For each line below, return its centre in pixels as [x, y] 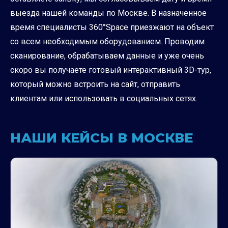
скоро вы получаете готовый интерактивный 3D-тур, [111, 70]
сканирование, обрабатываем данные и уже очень [107, 56]
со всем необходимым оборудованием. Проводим [107, 42]
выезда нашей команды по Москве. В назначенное [108, 13]
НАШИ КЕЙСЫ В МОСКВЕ [102, 138]
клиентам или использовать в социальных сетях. [104, 99]
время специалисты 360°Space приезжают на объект [112, 27]
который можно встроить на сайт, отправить [95, 84]
